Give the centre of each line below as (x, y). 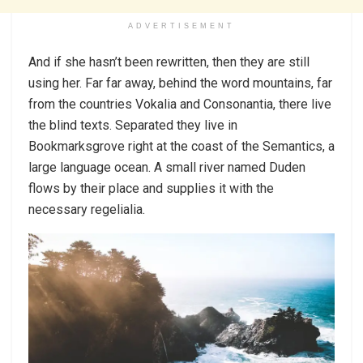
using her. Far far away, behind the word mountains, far (180, 83)
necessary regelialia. (87, 210)
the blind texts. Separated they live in (133, 126)
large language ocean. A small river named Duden (167, 168)
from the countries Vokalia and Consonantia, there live (180, 105)
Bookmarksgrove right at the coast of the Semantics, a (181, 147)
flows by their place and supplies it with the (151, 189)
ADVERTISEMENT (181, 26)
